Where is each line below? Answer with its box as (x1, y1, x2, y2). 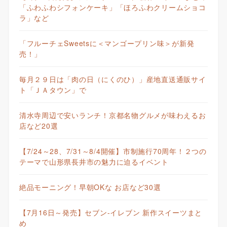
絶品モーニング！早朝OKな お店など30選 (19, 182, 161, 193)
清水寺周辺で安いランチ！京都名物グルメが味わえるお (19, 110, 206, 121)
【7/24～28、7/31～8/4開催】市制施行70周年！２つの (19, 146, 207, 157)
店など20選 (19, 121, 58, 131)
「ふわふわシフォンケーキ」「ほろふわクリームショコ (19, 2, 206, 13)
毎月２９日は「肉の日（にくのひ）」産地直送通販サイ (19, 74, 206, 85)
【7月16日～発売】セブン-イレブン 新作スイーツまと (19, 207, 203, 218)
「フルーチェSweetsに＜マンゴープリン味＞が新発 (19, 38, 195, 49)
